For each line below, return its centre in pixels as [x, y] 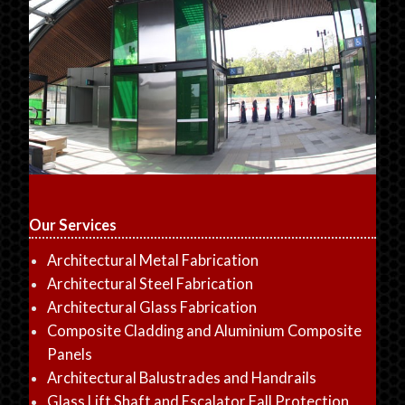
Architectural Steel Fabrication [151, 283]
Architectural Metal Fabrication [153, 260]
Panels [70, 354]
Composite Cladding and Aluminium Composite [205, 330]
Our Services [73, 226]
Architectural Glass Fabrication [152, 307]
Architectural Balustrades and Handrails [182, 377]
